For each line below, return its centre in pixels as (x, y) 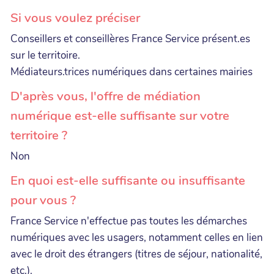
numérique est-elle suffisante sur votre (120, 115)
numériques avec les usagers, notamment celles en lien (137, 237)
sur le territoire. (45, 55)
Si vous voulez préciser (75, 17)
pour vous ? (43, 200)
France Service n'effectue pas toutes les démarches (129, 221)
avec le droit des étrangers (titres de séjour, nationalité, (136, 254)
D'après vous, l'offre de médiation (106, 96)
